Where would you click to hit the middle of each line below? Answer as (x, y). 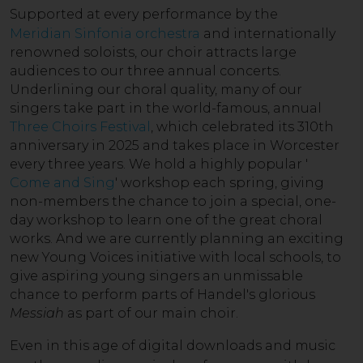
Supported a (52, 14)
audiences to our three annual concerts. (145, 70)
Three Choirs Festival (80, 126)
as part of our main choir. (151, 313)
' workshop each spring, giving (220, 182)
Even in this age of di (81, 345)
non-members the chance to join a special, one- (173, 201)
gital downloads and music (243, 345)
